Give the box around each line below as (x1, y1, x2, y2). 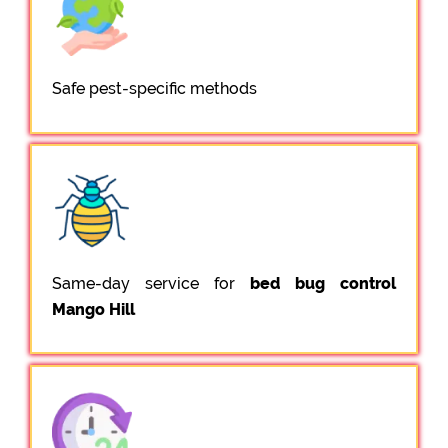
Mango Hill (52, 299, 135, 319)
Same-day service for (52, 273, 250, 293)
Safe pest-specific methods (52, 78, 257, 98)
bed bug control (250, 273, 396, 293)
